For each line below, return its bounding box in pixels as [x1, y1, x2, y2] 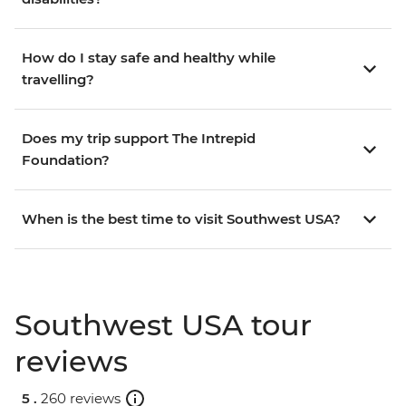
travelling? [22, 71, 94, 89]
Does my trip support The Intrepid [22, 130, 256, 148]
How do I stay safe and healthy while [22, 49, 275, 67]
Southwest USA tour [14, 307, 312, 343]
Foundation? [22, 151, 110, 169]
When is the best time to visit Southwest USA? [22, 210, 341, 228]
